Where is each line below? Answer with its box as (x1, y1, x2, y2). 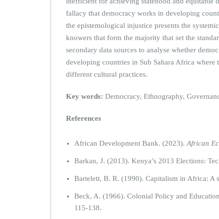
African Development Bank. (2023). (74, 139, 187, 147)
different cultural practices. (66, 70, 148, 78)
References (66, 114, 101, 122)
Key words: (66, 92, 103, 100)
